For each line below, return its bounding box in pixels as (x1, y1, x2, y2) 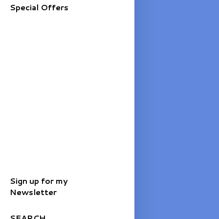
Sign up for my (9, 175, 68, 186)
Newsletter (9, 186, 57, 197)
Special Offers (9, 1, 68, 13)
